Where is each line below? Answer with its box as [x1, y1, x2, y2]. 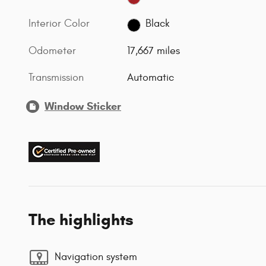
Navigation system [55, 251, 137, 264]
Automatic [127, 71, 175, 84]
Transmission [28, 71, 84, 84]
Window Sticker [45, 99, 121, 113]
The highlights [28, 209, 134, 230]
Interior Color [28, 17, 90, 30]
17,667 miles [127, 44, 180, 57]
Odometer [28, 44, 76, 57]
